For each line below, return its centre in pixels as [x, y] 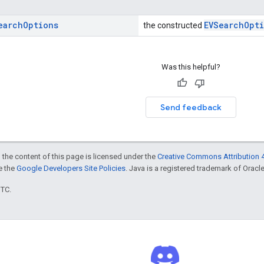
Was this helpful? [191, 67]
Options [41, 25]
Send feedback [191, 107]
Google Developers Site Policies [71, 168]
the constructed [174, 25]
